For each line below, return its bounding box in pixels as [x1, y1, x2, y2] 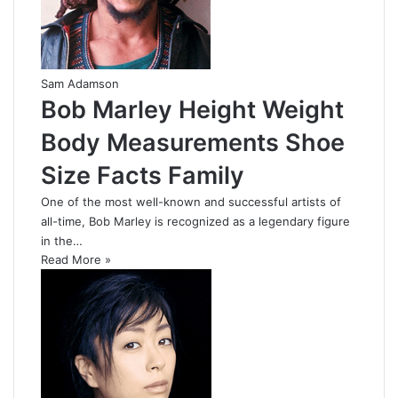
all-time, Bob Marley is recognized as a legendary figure [41, 213, 350, 228]
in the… [41, 233, 83, 248]
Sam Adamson [41, 76, 119, 91]
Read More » [41, 251, 111, 267]
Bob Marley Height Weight [41, 94, 344, 124]
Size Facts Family [41, 160, 244, 190]
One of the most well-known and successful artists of [41, 194, 341, 209]
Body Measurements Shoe [41, 127, 345, 157]
